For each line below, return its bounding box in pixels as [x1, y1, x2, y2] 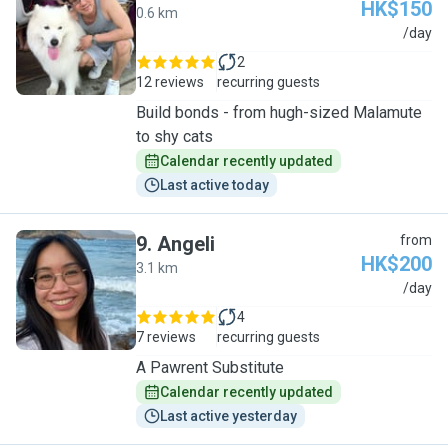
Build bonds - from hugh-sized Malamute [136, 103, 422, 122]
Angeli [157, 232, 215, 256]
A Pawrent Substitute [136, 358, 284, 377]
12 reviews [136, 74, 204, 90]
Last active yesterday [160, 408, 297, 424]
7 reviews [136, 329, 196, 345]
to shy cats [136, 127, 213, 146]
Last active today [160, 177, 269, 193]
